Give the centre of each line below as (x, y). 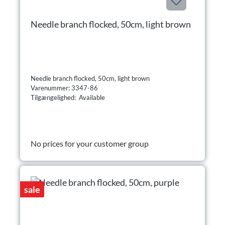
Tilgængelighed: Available (68, 98)
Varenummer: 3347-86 (65, 88)
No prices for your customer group (90, 144)
